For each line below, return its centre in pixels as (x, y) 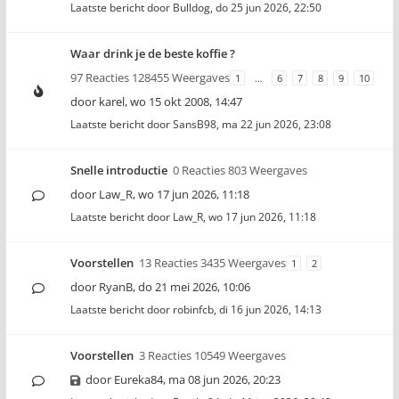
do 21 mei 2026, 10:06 (194, 287)
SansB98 (195, 124)
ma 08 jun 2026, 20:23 (224, 379)
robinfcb (193, 309)
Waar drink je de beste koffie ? (153, 53)
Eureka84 (138, 379)
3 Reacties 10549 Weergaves (212, 355)
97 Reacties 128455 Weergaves (150, 77)
